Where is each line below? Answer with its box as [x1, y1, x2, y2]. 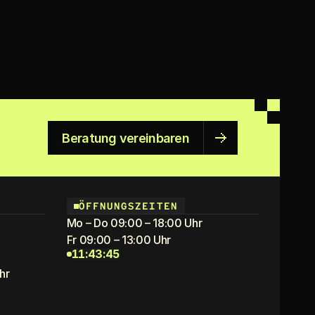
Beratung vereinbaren [62, 130, 189, 146]
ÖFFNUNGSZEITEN [78, 200, 178, 212]
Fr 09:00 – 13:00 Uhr [66, 233, 172, 247]
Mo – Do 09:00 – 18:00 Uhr [66, 216, 202, 230]
